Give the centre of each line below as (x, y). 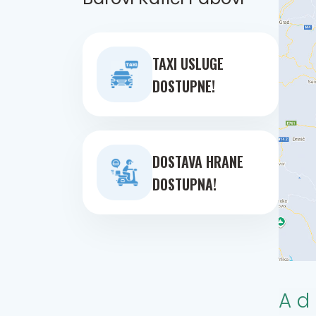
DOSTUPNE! (184, 86)
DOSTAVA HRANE (198, 161)
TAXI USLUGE (188, 63)
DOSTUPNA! (185, 184)
